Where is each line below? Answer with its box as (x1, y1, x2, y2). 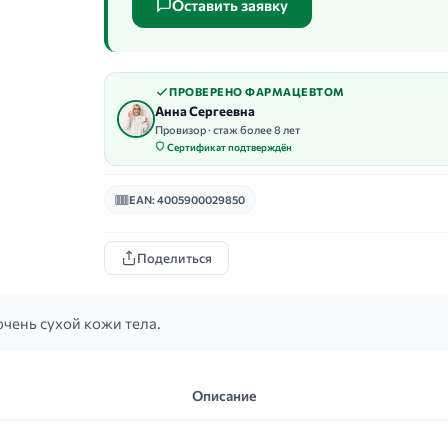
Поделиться (137, 250, 212, 266)
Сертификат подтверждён (165, 141, 292, 153)
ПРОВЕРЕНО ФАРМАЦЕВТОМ (169, 85, 345, 98)
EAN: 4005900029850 (129, 193, 245, 206)
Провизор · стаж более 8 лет (155, 123, 300, 136)
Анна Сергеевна (155, 103, 255, 119)
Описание (192, 386, 256, 404)
